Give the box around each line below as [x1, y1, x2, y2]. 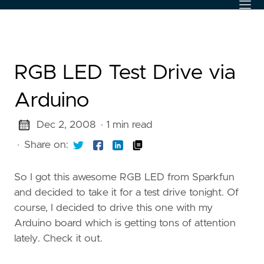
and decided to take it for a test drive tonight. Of [14, 187, 239, 198]
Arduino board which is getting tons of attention [14, 217, 236, 229]
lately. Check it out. [14, 233, 103, 244]
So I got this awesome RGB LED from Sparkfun [14, 171, 235, 183]
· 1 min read [100, 120, 153, 130]
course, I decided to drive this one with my [14, 202, 213, 213]
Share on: [24, 140, 68, 150]
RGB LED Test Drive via [14, 62, 236, 83]
